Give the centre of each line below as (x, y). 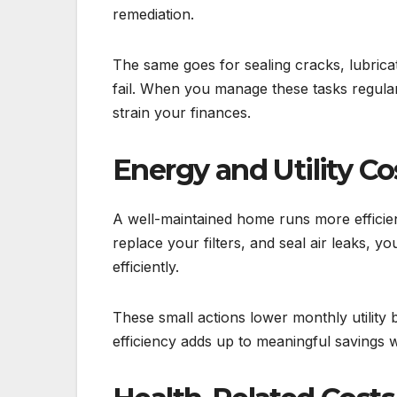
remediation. (153, 14)
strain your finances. (182, 112)
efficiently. (146, 267)
